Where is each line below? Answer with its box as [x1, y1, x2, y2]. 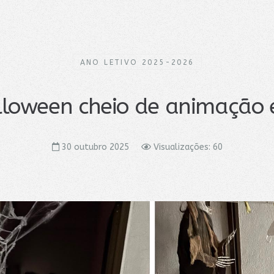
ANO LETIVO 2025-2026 [80, 58, 194, 67]
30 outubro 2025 [61, 142, 129, 152]
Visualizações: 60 [153, 142, 223, 152]
